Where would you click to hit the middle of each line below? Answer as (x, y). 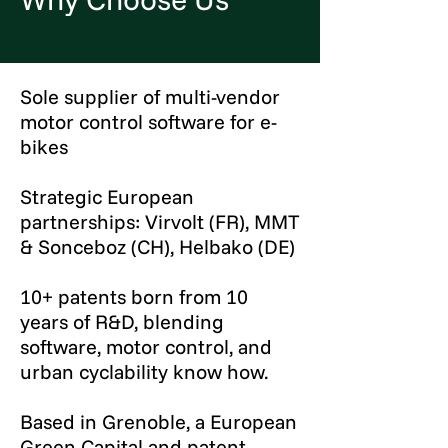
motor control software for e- (148, 121)
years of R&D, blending (122, 321)
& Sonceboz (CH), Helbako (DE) (157, 246)
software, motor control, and (146, 346)
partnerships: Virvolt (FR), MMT (160, 221)
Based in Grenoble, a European (158, 421)
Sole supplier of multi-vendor (150, 96)
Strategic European (107, 196)
